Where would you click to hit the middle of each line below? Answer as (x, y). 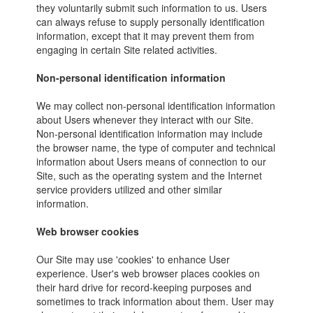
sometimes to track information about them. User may (155, 301)
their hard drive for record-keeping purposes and (144, 287)
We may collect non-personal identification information (156, 105)
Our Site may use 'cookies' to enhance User (133, 259)
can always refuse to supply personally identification (151, 22)
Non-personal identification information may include (150, 133)
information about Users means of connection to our (152, 161)
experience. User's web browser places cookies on (148, 273)
